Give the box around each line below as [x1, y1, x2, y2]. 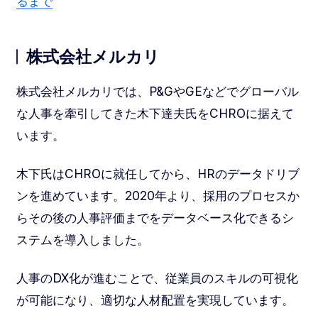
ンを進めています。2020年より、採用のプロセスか [16, 188, 300, 204]
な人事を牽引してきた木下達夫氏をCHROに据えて [16, 106, 294, 121]
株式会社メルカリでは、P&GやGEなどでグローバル [16, 84, 299, 99]
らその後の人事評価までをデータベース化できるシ [16, 210, 294, 226]
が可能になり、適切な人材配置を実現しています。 [16, 292, 294, 308]
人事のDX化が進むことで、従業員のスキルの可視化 [16, 270, 298, 286]
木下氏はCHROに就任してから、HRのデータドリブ [16, 166, 300, 182]
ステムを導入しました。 [16, 232, 149, 248]
